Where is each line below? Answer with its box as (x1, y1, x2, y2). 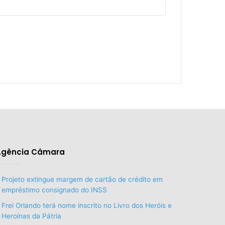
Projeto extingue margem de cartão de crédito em (1, 175, 163, 183)
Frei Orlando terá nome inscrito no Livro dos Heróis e (1, 201, 172, 209)
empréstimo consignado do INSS (1, 185, 107, 194)
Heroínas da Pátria (1, 211, 61, 220)
